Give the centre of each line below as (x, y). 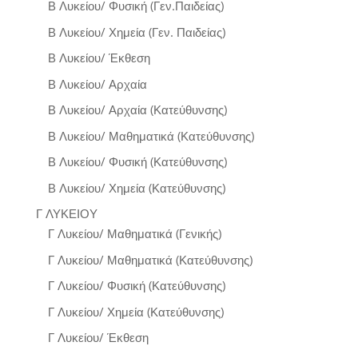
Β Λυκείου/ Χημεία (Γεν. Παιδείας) (136, 32)
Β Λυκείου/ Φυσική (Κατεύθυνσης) (137, 162)
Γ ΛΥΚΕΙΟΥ (66, 214)
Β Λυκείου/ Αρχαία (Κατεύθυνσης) (137, 110)
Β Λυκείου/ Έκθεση (99, 58)
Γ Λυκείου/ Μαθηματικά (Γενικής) (134, 234)
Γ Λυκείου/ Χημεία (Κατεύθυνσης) (135, 311)
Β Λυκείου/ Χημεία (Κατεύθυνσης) (136, 187)
